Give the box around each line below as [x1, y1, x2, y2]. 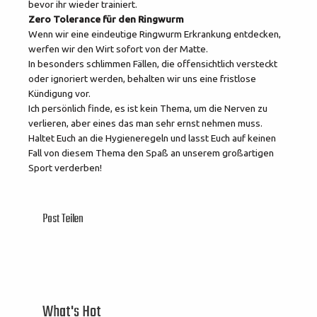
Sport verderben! [28, 161, 102, 173]
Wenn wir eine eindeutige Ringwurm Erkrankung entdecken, [28, 28, 281, 40]
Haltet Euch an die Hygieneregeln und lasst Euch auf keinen [28, 132, 276, 144]
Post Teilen [42, 209, 83, 229]
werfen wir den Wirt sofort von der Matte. [28, 42, 208, 54]
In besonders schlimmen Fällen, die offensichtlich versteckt [28, 57, 277, 69]
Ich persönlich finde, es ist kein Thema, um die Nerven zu [28, 102, 267, 114]
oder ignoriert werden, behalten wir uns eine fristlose [28, 72, 256, 84]
